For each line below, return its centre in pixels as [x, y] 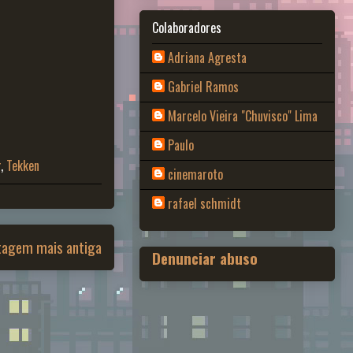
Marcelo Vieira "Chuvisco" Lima [243, 116]
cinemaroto [195, 175]
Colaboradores [187, 28]
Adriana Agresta [207, 58]
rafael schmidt [204, 204]
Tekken [23, 166]
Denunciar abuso [205, 258]
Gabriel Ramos [203, 87]
